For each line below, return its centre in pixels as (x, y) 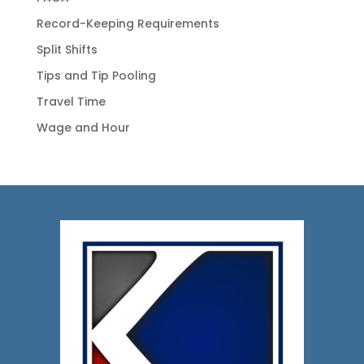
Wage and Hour (83, 128)
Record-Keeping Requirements (128, 24)
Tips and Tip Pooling (96, 76)
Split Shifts (67, 50)
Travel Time (71, 102)
